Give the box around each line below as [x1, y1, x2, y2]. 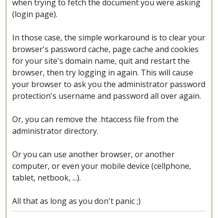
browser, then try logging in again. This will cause [12, 67, 193, 78]
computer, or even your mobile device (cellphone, [12, 161, 191, 172]
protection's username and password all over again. [12, 91, 201, 102]
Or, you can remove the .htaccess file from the [12, 114, 179, 125]
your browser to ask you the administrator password [12, 79, 205, 90]
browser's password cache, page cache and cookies [12, 44, 199, 55]
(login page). [12, 9, 57, 20]
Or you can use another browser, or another [12, 149, 175, 160]
